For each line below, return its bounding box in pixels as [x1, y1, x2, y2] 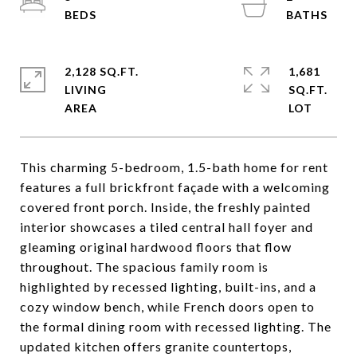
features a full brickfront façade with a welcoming [20, 179, 330, 194]
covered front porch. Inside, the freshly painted [20, 199, 311, 214]
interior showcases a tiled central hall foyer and [20, 219, 313, 234]
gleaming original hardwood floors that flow [20, 239, 292, 254]
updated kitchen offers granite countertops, [20, 339, 292, 354]
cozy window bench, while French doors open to [20, 299, 315, 314]
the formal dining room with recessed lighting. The [20, 319, 331, 334]
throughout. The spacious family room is [20, 259, 269, 274]
